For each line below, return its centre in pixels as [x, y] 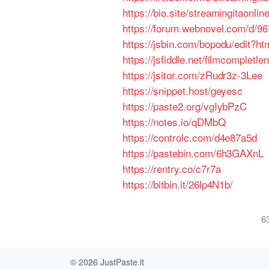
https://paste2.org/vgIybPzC [185, 106]
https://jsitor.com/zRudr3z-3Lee [192, 75]
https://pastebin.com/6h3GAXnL [193, 153]
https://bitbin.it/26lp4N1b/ [178, 184]
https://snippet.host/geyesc [183, 90]
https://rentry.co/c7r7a [172, 168]
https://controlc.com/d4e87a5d [190, 137]
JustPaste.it [122, 262]
